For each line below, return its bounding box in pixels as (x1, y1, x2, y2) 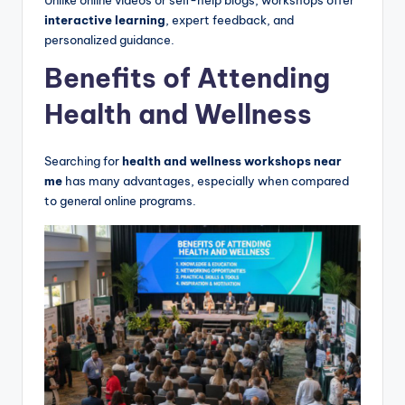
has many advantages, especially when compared (62, 173, 349, 188)
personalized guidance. (44, 32, 174, 47)
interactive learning (44, 12, 165, 27)
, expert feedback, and (165, 12, 294, 27)
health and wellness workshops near (122, 153, 342, 168)
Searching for (44, 153, 122, 168)
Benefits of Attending (44, 61, 330, 95)
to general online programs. (44, 193, 196, 208)
